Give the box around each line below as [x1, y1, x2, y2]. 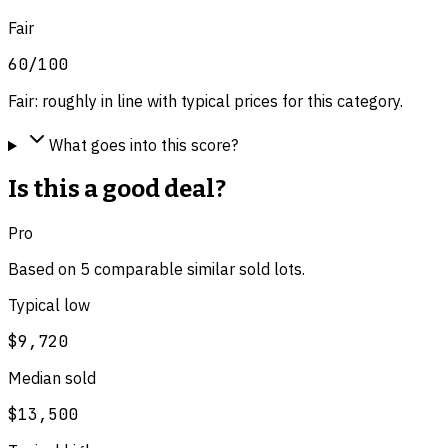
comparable [90, 259, 183, 280]
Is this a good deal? [8, 175, 226, 204]
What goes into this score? [48, 135, 238, 156]
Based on [8, 259, 80, 280]
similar [187, 259, 235, 280]
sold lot [239, 259, 294, 280]
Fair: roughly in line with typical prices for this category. [8, 91, 403, 112]
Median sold [8, 368, 96, 389]
